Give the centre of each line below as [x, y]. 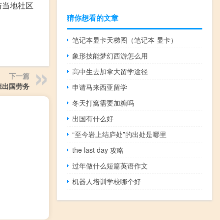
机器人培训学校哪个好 [107, 181]
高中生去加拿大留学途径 [110, 71]
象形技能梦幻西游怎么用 [110, 55]
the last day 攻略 [98, 150]
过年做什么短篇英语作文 [110, 165]
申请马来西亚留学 [100, 87]
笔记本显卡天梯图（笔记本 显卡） [125, 40]
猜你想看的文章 [93, 17]
